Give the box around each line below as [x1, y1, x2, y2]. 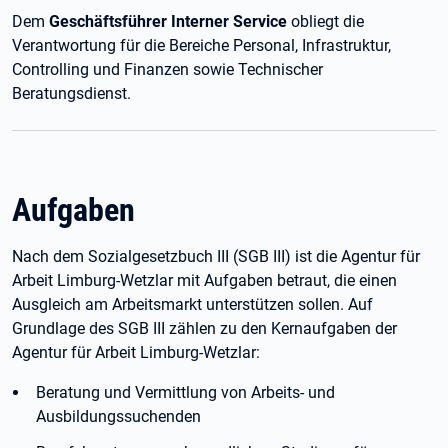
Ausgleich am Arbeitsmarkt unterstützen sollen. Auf [12, 295, 373, 314]
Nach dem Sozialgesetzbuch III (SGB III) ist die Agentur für [12, 247, 420, 266]
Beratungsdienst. [12, 84, 131, 103]
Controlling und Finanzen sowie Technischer [12, 60, 323, 79]
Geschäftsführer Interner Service [49, 12, 287, 31]
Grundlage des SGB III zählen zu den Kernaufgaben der [12, 319, 397, 338]
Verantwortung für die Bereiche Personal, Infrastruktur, [12, 36, 391, 55]
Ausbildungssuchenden [36, 407, 201, 426]
